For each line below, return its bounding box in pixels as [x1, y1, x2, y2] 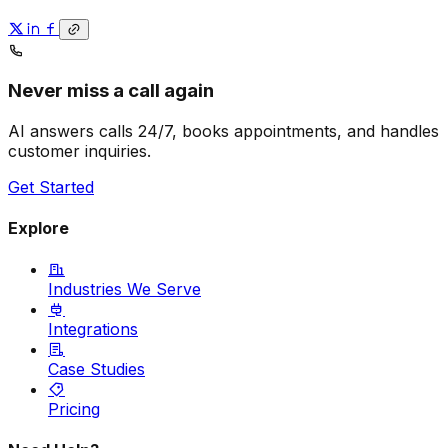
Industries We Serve [48, 279, 201, 300]
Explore [8, 217, 69, 238]
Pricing [48, 399, 100, 420]
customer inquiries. [8, 140, 151, 161]
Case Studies [48, 359, 145, 380]
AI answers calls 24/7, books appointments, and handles [8, 120, 439, 141]
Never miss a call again [8, 78, 214, 102]
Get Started [8, 176, 94, 197]
